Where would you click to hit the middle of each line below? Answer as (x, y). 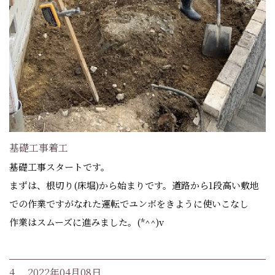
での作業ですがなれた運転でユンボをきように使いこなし (134, 203)
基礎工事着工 (39, 147)
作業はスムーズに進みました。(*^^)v (87, 222)
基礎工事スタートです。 (60, 166)
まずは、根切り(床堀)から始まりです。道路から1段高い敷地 (134, 185)
